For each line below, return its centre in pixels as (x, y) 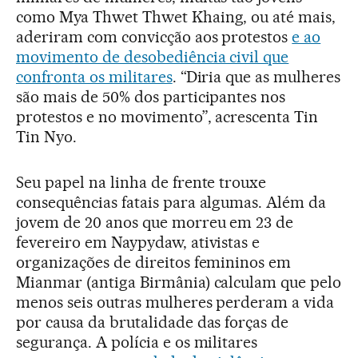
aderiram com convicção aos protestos (154, 36)
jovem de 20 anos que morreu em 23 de (155, 222)
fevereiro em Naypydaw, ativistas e (138, 242)
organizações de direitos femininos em (154, 262)
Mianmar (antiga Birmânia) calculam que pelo (179, 282)
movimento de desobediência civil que (153, 56)
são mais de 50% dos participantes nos (151, 96)
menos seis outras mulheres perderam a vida (175, 302)
